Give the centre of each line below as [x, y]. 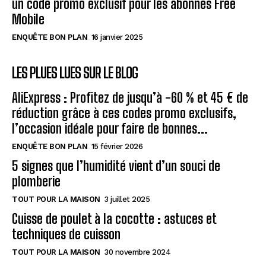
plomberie [36, 182]
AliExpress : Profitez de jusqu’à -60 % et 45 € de [130, 98]
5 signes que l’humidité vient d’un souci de [116, 166]
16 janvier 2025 [117, 37]
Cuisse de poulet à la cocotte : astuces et [114, 219]
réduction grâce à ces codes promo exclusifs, [124, 113]
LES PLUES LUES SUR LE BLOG [75, 73]
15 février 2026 [117, 147]
